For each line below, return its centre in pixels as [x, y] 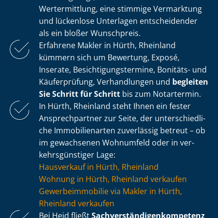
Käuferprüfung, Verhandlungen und [106, 82]
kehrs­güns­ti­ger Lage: [77, 155]
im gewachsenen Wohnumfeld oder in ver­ [117, 143]
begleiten [190, 82]
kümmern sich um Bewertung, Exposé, [109, 58]
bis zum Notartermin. [161, 94]
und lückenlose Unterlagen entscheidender [118, 21]
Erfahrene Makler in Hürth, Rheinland [107, 45]
